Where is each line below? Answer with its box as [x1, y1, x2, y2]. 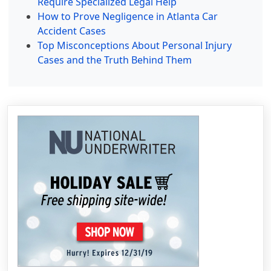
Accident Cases [38, 24, 106, 38]
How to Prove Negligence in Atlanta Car [38, 9, 218, 23]
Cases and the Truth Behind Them [38, 53, 192, 67]
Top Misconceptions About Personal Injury [38, 38, 232, 52]
